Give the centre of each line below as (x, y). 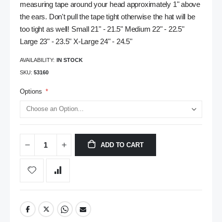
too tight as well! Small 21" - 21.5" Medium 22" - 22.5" (102, 29)
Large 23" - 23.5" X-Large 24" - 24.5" (76, 42)
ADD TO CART (122, 145)
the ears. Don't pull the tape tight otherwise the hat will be (108, 17)
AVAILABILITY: (37, 60)
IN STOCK (70, 60)
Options (31, 91)
